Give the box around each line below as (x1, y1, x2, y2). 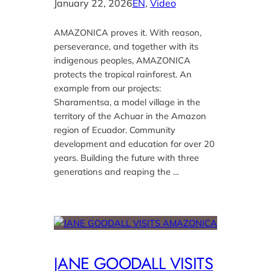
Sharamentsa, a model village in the (53, 96, 200, 108)
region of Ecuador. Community (53, 123, 175, 135)
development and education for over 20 (53, 137, 215, 149)
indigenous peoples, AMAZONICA (53, 54, 191, 66)
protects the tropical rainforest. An (53, 68, 192, 80)
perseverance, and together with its (53, 40, 198, 52)
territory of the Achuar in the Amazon (53, 109, 206, 122)
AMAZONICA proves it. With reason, (53, 26, 201, 38)
